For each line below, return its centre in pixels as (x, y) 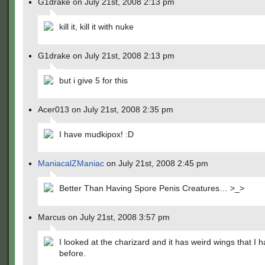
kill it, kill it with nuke (96, 27)
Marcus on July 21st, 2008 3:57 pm (104, 217)
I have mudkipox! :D (96, 134)
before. (72, 253)
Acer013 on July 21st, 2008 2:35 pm (106, 109)
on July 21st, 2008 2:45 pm (156, 163)
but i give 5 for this (93, 80)
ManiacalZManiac (71, 163)
